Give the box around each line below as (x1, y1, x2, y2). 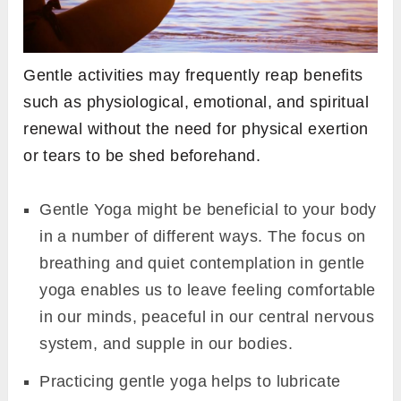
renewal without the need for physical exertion (23, 120, 369, 139)
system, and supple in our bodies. (39, 335, 293, 354)
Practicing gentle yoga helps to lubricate (39, 372, 341, 391)
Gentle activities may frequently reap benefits (23, 66, 363, 85)
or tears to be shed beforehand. (23, 147, 261, 166)
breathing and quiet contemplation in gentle (39, 254, 365, 273)
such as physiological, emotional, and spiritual (23, 93, 370, 112)
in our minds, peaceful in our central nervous (39, 308, 375, 327)
